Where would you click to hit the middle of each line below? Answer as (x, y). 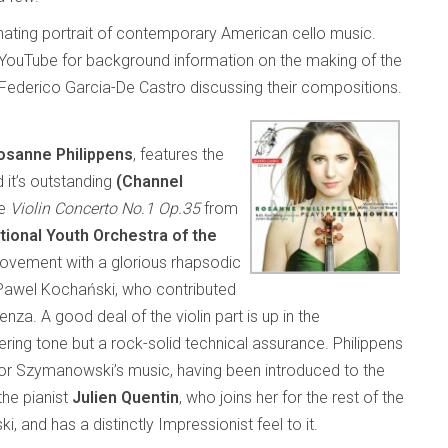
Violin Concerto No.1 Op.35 (105, 208)
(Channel (149, 181)
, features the (178, 154)
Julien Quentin (125, 397)
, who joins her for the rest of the (291, 397)
